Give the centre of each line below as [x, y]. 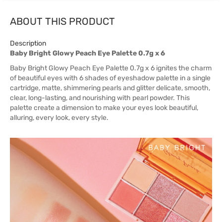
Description [28, 43]
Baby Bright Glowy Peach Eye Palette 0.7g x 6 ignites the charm [111, 68]
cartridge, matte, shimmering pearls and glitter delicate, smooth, [110, 88]
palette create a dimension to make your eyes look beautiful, [104, 108]
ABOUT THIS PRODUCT [62, 21]
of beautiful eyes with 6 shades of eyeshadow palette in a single [110, 78]
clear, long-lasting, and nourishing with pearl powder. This [100, 98]
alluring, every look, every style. [59, 118]
